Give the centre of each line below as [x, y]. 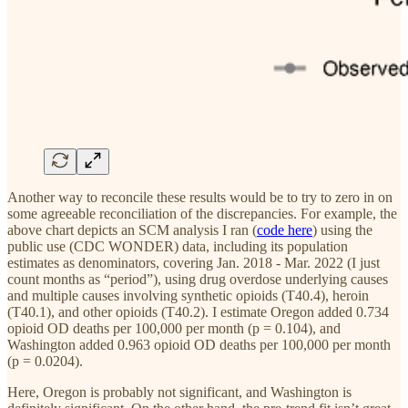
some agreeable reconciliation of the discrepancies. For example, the [202, 213]
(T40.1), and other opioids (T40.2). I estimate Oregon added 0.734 [198, 311]
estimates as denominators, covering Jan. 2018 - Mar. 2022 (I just [194, 262]
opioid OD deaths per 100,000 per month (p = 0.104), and [174, 328]
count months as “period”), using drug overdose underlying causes [198, 279]
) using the [342, 229]
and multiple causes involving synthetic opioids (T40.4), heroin [188, 295]
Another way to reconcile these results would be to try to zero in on [200, 197]
